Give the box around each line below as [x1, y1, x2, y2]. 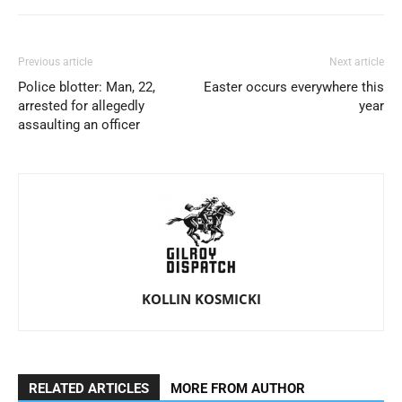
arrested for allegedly [18, 98, 144, 114]
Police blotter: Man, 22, [18, 79, 155, 95]
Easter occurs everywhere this [204, 79, 384, 95]
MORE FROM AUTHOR [170, 380, 305, 397]
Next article [329, 56, 384, 68]
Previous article [18, 56, 92, 68]
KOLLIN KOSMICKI [141, 290, 261, 308]
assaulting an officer [18, 117, 140, 133]
